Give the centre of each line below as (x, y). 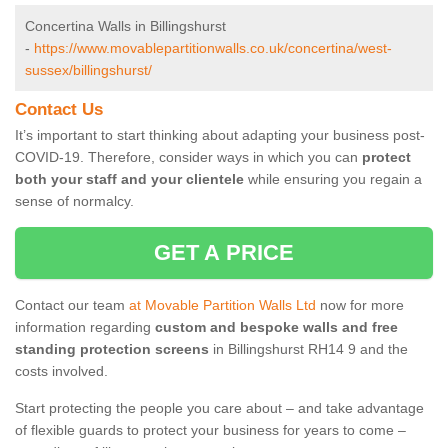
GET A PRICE (224, 253)
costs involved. (61, 371)
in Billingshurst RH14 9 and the (308, 349)
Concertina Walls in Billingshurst (125, 26)
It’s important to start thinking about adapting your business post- (220, 135)
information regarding (85, 327)
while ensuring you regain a (333, 179)
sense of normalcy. (74, 201)
